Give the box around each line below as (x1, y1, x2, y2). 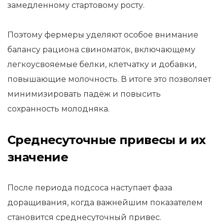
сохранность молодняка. (7, 104, 110, 113)
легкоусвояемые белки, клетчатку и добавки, (7, 60, 196, 69)
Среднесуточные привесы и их (7, 133, 206, 147)
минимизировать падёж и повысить (7, 89, 161, 99)
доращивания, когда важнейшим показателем (7, 198, 203, 207)
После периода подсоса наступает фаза (7, 183, 172, 192)
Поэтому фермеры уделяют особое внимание (7, 30, 198, 39)
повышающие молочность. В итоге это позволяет (7, 74, 211, 84)
